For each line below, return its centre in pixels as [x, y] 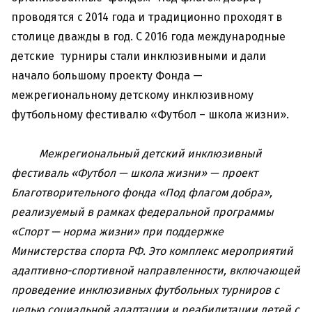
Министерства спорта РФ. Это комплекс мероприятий [152, 251]
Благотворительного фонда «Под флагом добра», [142, 193]
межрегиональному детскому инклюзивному [132, 95]
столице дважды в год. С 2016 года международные [148, 37]
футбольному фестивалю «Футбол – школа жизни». [150, 115]
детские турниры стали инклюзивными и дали [139, 56]
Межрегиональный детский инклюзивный [150, 154]
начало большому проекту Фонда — [107, 76]
